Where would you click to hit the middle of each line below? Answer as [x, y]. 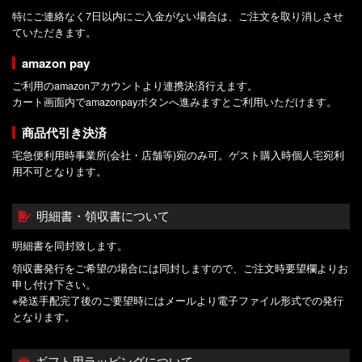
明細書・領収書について [103, 217]
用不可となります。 [59, 172]
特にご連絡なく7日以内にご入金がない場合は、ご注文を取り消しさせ [178, 17]
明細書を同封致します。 [70, 246]
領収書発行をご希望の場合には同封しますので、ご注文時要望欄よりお [180, 268]
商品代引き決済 [64, 133]
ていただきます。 [54, 33]
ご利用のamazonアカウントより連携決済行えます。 [135, 86]
